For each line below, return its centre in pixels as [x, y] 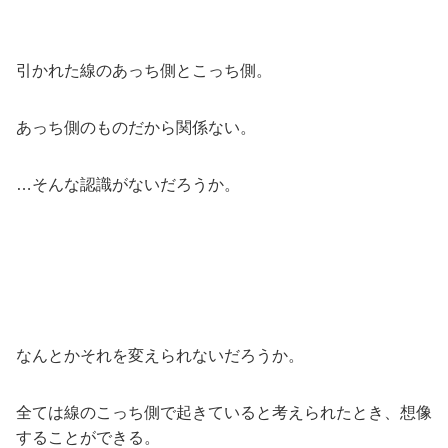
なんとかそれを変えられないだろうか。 [160, 355]
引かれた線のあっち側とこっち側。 [144, 70]
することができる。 [88, 437]
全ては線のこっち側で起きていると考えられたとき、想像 [224, 412]
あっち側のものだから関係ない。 [136, 127]
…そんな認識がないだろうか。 [128, 184]
